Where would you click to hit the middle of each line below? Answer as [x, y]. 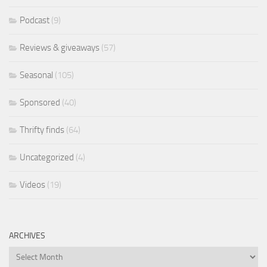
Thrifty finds [42, 130]
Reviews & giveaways [60, 47]
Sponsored [40, 102]
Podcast [35, 20]
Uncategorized [47, 157]
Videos [32, 184]
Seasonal [36, 75]
